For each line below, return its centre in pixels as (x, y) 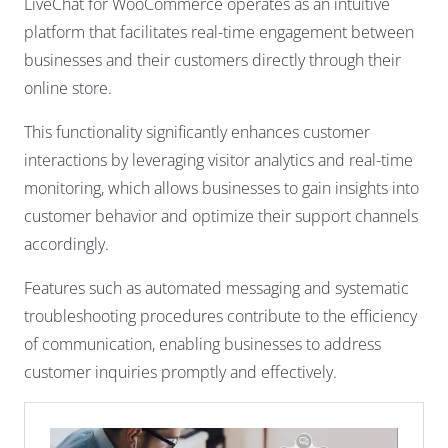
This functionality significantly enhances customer (197, 132)
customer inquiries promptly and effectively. (180, 372)
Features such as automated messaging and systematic (216, 288)
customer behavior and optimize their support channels (221, 216)
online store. (68, 88)
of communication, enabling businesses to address (202, 344)
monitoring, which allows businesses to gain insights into (221, 188)
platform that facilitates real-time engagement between (219, 32)
